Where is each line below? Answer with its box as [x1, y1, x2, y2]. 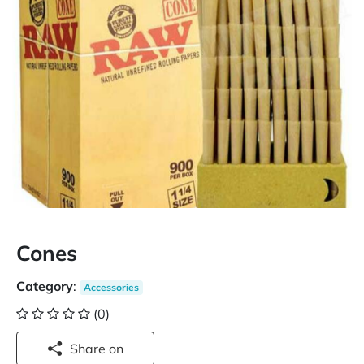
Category [16, 278, 73, 294]
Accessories [83, 281, 139, 293]
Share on [109, 340, 123, 357]
